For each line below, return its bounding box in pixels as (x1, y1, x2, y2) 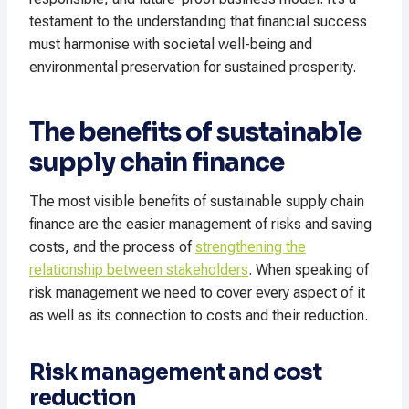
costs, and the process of (29, 238, 195, 257)
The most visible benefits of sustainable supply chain (29, 193, 364, 211)
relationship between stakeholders (29, 261, 248, 279)
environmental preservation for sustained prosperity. (29, 58, 356, 77)
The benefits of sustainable (29, 116, 361, 149)
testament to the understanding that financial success (29, 13, 367, 31)
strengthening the (195, 238, 306, 257)
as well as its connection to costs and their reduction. (29, 307, 368, 325)
